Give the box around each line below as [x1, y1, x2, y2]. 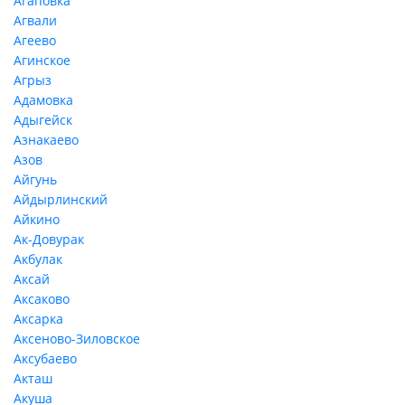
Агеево [14, 32, 56, 49]
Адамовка [14, 91, 73, 108]
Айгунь [14, 171, 57, 188]
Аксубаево [14, 350, 77, 367]
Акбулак [14, 250, 62, 268]
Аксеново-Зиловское [14, 330, 140, 347]
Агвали [14, 12, 57, 29]
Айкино [14, 211, 60, 228]
